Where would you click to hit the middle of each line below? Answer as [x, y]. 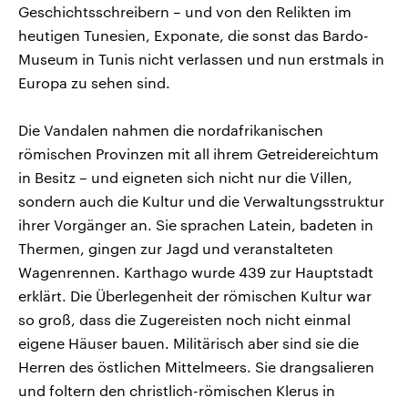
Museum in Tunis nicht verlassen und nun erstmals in [201, 58]
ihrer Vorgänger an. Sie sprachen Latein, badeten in [196, 224]
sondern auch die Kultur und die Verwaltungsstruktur [201, 200]
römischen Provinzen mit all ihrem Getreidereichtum [199, 153]
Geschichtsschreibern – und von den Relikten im [185, 11]
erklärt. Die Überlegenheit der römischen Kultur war [195, 295]
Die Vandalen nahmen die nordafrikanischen [171, 129]
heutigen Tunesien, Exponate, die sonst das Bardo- [194, 35]
